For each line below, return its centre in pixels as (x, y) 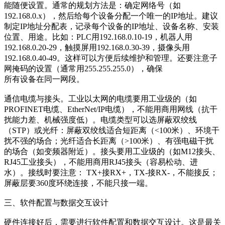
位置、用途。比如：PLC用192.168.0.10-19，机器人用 (98, 37)
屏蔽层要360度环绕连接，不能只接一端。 (78, 183)
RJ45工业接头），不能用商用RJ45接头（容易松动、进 (101, 162)
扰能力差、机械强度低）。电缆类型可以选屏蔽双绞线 (100, 120)
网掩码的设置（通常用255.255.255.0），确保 (83, 68)
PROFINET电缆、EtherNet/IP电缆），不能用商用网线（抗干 (111, 109)
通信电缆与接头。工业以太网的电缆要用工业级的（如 (100, 98)
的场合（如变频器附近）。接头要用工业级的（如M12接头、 (112, 151)
